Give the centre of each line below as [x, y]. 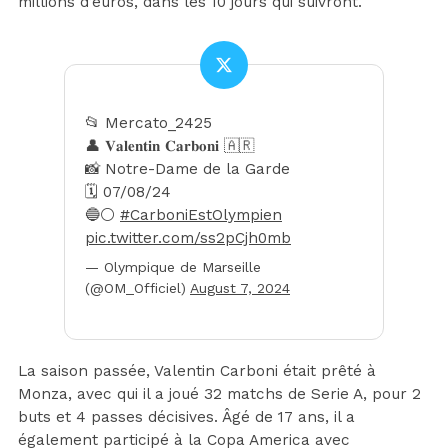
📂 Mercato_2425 [148, 123]
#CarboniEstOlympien [201, 215]
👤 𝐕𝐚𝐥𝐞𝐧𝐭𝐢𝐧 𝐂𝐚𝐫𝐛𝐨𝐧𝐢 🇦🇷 [169, 146]
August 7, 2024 [240, 288]
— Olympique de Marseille [173, 267]
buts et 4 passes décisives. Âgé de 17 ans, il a [186, 417]
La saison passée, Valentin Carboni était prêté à [197, 371]
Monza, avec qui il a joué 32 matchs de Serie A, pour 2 [219, 394]
